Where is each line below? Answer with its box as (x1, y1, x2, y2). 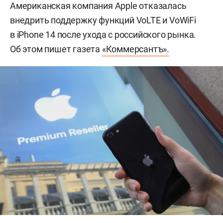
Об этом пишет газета (10, 44, 102, 54)
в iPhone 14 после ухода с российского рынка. (10, 29, 197, 40)
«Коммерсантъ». (102, 44, 170, 54)
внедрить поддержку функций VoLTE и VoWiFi (10, 15, 196, 25)
